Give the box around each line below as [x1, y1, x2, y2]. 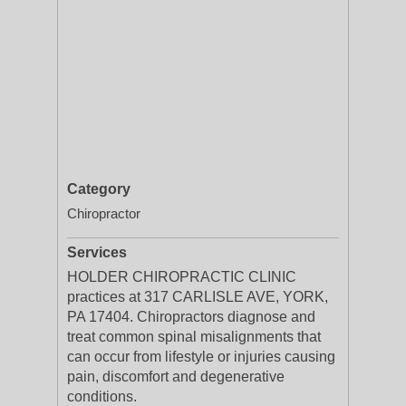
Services [67, 245, 127, 260]
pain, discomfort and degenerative [67, 369, 285, 384]
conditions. [67, 389, 137, 404]
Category [67, 181, 130, 197]
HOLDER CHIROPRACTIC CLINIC [67, 269, 296, 285]
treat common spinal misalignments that [67, 329, 321, 344]
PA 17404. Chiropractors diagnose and [67, 309, 315, 324]
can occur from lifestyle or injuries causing [67, 349, 335, 364]
